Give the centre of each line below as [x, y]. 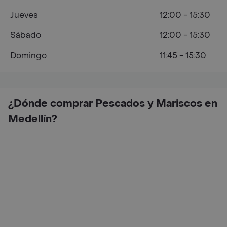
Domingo [28, 55]
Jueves [24, 15]
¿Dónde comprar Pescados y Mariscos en [113, 104]
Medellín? [33, 119]
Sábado [26, 35]
